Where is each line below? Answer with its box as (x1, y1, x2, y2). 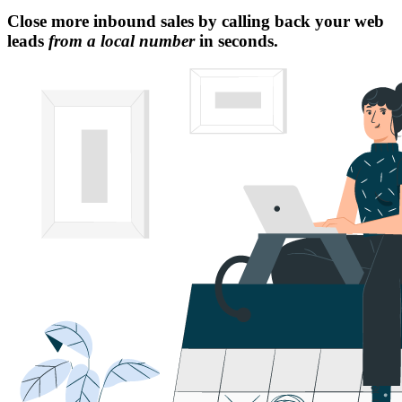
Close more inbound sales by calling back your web (7, 11, 384, 31)
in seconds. (195, 31, 278, 50)
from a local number (48, 31, 195, 50)
